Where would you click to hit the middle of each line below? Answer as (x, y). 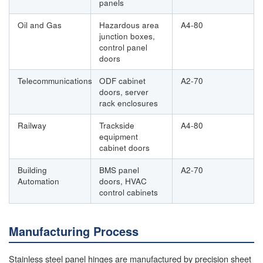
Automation (38, 181)
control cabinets (129, 193)
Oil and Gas (40, 25)
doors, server (124, 92)
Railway (32, 126)
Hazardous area (129, 25)
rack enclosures (129, 103)
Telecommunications (55, 81)
